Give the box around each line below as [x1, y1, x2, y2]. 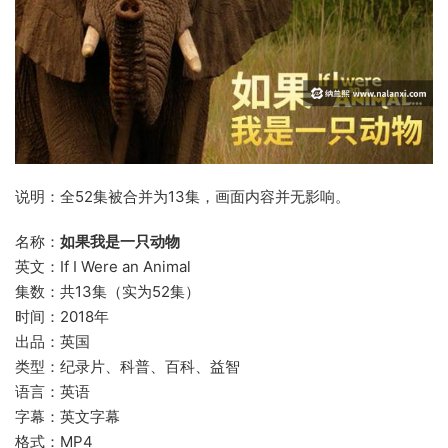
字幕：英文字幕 [15, 406, 120, 426]
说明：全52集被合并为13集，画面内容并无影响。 [15, 186, 350, 206]
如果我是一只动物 [60, 231, 180, 251]
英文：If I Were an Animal [15, 256, 191, 276]
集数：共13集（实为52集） [15, 281, 200, 301]
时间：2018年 [15, 306, 109, 326]
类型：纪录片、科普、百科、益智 [15, 356, 240, 376]
